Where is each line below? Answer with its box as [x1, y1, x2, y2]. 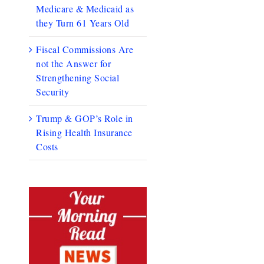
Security [36, 85, 70, 98]
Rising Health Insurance [36, 126, 133, 138]
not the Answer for [36, 57, 111, 70]
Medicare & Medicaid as [36, 2, 134, 15]
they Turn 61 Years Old [36, 16, 130, 29]
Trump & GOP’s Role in [36, 111, 133, 124]
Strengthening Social [36, 71, 120, 84]
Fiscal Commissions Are [36, 42, 134, 55]
